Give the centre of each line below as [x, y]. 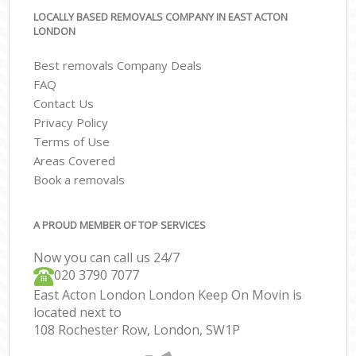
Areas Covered [75, 160]
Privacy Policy [71, 122]
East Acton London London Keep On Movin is [168, 295]
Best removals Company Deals [118, 65]
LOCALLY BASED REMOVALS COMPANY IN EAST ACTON [161, 17]
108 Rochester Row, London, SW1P [137, 330]
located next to [78, 313]
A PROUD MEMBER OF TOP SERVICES [120, 225]
